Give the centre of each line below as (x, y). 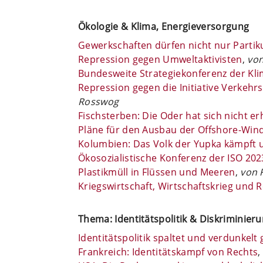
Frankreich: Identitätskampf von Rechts (168, 252)
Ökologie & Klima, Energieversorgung (164, 26)
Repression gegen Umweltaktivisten (160, 59)
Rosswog (99, 101)
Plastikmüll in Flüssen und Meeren (157, 172)
